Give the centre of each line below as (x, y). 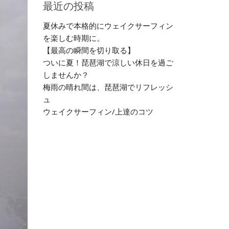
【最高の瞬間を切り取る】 (89, 50)
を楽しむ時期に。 (73, 38)
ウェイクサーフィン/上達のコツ (98, 111)
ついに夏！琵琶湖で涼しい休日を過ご (108, 62)
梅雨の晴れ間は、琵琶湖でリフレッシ (108, 87)
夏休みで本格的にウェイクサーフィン (108, 26)
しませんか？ (66, 75)
